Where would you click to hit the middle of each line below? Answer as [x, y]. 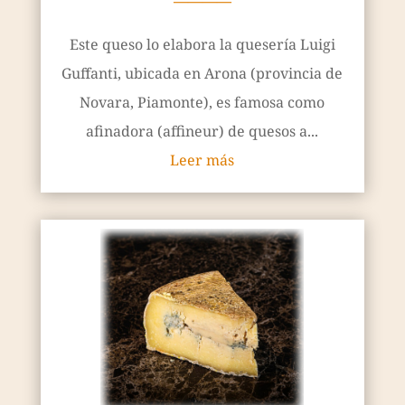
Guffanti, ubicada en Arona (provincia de [202, 74]
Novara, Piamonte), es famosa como [202, 103]
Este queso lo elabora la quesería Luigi [202, 45]
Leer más [202, 160]
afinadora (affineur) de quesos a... [202, 132]
